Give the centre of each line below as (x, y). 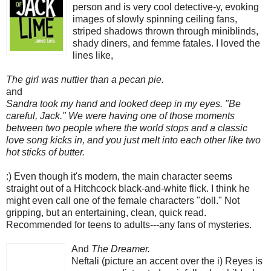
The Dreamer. (121, 249)
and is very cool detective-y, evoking (181, 7)
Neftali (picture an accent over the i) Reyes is (167, 261)
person (87, 7)
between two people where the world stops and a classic (127, 128)
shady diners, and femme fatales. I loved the (166, 44)
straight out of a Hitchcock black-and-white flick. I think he (128, 189)
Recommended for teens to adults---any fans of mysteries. (129, 225)
